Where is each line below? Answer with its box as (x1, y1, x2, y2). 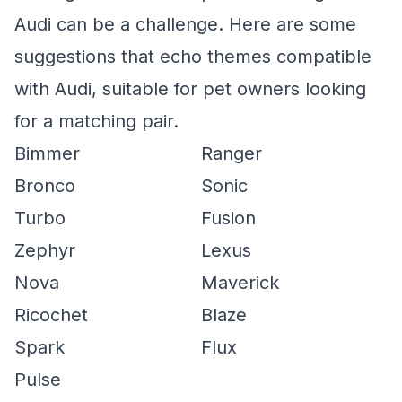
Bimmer (14, 143, 80, 164)
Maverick (201, 272, 279, 293)
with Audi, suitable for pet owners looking (14, 78, 366, 100)
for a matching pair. (14, 110, 179, 132)
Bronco (14, 175, 75, 197)
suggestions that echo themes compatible (14, 46, 371, 67)
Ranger (201, 143, 262, 164)
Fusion (201, 207, 256, 229)
